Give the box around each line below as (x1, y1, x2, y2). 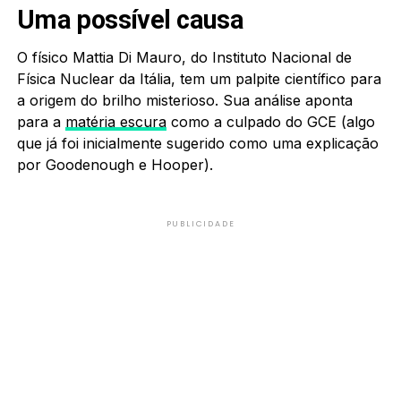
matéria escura (64, 112, 166, 131)
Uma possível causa (16, 4, 244, 35)
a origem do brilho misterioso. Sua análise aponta (16, 90, 353, 109)
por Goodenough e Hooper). (16, 155, 213, 174)
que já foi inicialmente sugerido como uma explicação (16, 133, 379, 152)
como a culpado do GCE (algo (166, 112, 375, 131)
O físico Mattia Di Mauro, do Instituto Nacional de (16, 47, 352, 66)
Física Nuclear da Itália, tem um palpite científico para (16, 69, 381, 88)
